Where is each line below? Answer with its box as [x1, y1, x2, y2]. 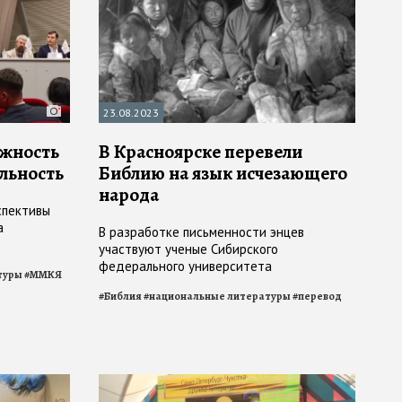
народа [99, 182, 159, 208]
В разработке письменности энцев [99, 223, 304, 241]
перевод [298, 289, 342, 304]
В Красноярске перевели [99, 139, 302, 165]
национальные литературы [149, 289, 291, 304]
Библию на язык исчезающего [99, 161, 347, 187]
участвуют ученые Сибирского [99, 240, 278, 258]
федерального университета [99, 258, 272, 275]
